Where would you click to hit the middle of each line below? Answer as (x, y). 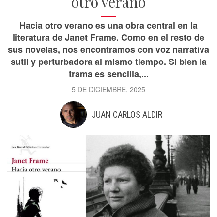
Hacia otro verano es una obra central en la (108, 25)
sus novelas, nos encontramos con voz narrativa (108, 49)
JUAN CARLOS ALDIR (127, 115)
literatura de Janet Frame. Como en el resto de (108, 37)
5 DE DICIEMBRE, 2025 (108, 89)
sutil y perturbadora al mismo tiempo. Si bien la (108, 62)
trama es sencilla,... (108, 74)
